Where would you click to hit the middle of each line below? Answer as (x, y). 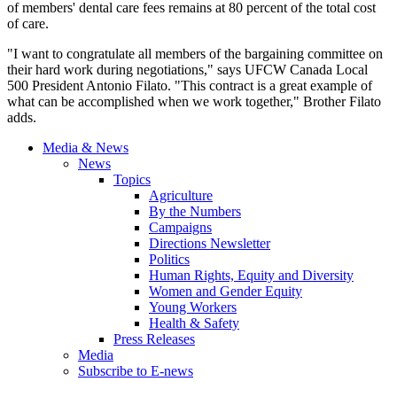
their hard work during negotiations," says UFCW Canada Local (187, 70)
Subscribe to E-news (136, 371)
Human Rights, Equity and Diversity (251, 276)
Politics (169, 260)
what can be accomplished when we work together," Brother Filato (194, 102)
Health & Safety (194, 323)
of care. (28, 24)
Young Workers (193, 307)
